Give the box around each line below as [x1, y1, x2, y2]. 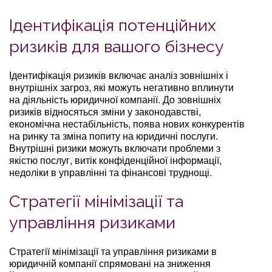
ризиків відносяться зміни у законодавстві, [9, 104, 201, 118]
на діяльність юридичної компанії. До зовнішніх [9, 92, 221, 106]
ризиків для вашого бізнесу [9, 36, 224, 56]
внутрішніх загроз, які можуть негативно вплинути [9, 80, 234, 94]
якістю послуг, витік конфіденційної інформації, [9, 152, 222, 167]
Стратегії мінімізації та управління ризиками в [9, 243, 217, 258]
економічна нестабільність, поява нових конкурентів [9, 116, 245, 131]
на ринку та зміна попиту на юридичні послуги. [9, 128, 218, 143]
